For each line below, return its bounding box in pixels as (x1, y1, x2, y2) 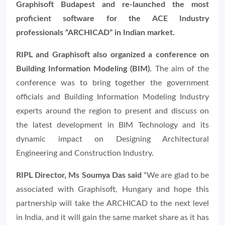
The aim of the (155, 65, 209, 73)
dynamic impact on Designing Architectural (16, 135, 209, 143)
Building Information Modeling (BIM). (16, 65, 155, 73)
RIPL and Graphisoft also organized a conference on (16, 51, 209, 59)
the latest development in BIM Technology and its (16, 121, 209, 129)
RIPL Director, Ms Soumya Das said (16, 171, 142, 179)
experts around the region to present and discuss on (16, 107, 209, 115)
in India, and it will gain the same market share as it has (16, 213, 209, 221)
